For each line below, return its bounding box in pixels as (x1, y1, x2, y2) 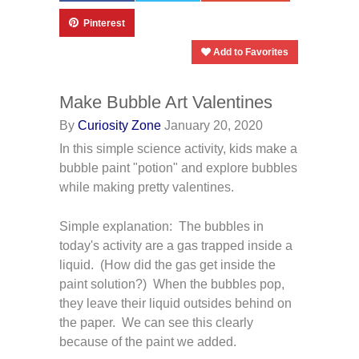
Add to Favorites (211, 46, 288, 58)
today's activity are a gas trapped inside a (59, 239, 292, 252)
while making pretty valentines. (59, 180, 234, 194)
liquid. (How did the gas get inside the (59, 258, 276, 272)
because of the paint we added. (59, 335, 236, 349)
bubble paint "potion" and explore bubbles (59, 161, 297, 175)
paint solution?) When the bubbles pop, (59, 277, 284, 291)
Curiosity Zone (78, 119, 161, 132)
